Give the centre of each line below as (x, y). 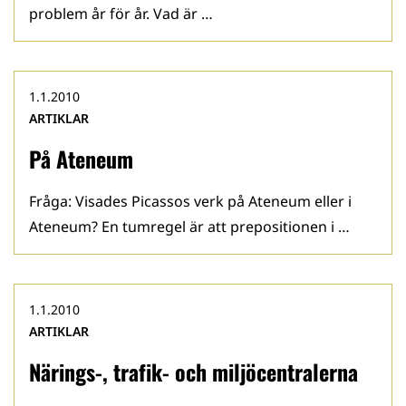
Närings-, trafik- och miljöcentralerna (193, 372)
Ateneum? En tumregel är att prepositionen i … (189, 227)
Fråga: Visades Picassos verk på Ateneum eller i (190, 201)
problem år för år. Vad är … (121, 14)
